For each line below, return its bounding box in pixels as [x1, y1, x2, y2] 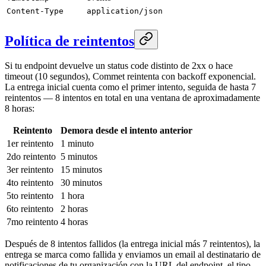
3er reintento [7, 164, 53, 175]
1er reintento [7, 138, 53, 149]
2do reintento [7, 151, 56, 162]
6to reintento [7, 204, 53, 214]
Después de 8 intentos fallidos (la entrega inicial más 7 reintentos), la [5, 239, 260, 249]
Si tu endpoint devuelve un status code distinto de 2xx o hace [5, 61, 233, 71]
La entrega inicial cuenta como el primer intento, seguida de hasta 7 [5, 82, 256, 93]
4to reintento [7, 178, 53, 188]
